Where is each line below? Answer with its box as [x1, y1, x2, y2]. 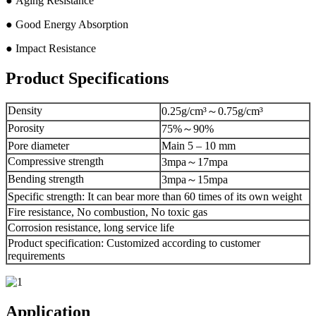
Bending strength [8, 173, 84, 186]
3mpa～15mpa [162, 174, 228, 186]
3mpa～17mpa [162, 156, 228, 169]
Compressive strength [8, 155, 104, 168]
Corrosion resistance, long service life [8, 221, 174, 234]
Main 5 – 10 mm [162, 140, 236, 152]
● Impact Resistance [6, 42, 96, 55]
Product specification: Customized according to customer [8, 237, 260, 250]
